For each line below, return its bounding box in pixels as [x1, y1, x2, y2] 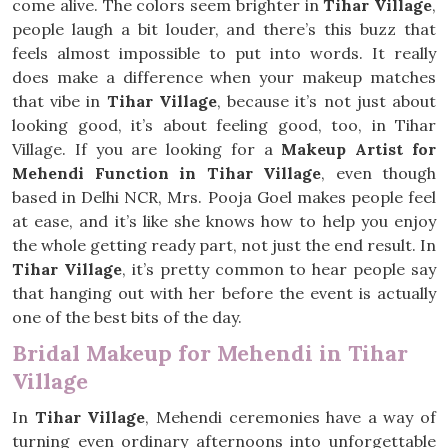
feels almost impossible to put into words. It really [12, 43, 436, 63]
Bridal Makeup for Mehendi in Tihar [12, 339, 408, 367]
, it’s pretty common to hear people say [121, 259, 436, 279]
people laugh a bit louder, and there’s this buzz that [12, 19, 436, 39]
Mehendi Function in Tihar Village [12, 163, 321, 183]
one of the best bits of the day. [12, 307, 242, 327]
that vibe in [12, 91, 107, 111]
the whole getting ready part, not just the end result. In [12, 235, 436, 255]
